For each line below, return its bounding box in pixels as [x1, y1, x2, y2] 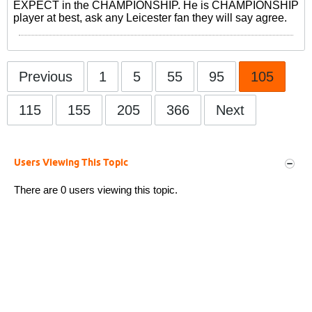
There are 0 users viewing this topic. [14, 184, 178, 196]
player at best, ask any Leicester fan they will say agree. [13, 12, 287, 24]
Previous [19, 69, 72, 84]
